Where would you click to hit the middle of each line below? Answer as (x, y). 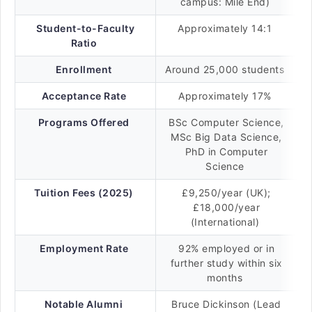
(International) (226, 222)
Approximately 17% (226, 96)
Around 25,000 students (226, 69)
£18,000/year (226, 207)
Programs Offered (84, 122)
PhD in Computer (226, 151)
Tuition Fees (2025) (84, 193)
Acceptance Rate (84, 96)
